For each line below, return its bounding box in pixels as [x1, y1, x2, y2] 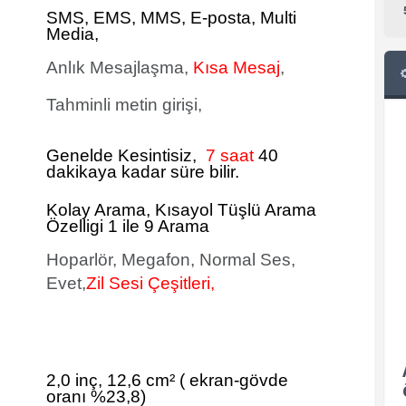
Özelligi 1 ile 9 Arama [46, 217, 209, 236]
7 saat [201, 146, 254, 165]
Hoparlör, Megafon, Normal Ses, [46, 250, 295, 269]
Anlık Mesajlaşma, [46, 58, 193, 77]
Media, [46, 24, 99, 43]
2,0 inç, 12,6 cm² [46, 371, 179, 390]
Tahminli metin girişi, [46, 95, 202, 114]
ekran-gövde [185, 371, 288, 390]
